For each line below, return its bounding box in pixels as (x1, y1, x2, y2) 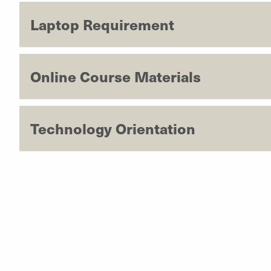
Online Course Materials (30, 66, 201, 87)
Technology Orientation (30, 118, 195, 139)
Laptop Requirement (30, 14, 174, 35)
